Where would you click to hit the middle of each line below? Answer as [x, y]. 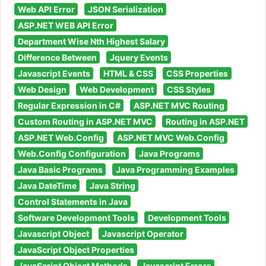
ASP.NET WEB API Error [65, 25]
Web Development [116, 89]
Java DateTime [47, 185]
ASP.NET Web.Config [61, 137]
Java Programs [169, 153]
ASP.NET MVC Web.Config [170, 137]
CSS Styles [189, 89]
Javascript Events [54, 73]
